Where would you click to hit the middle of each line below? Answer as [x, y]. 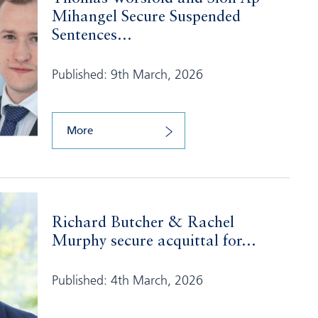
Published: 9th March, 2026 [127, 74]
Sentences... [92, 35]
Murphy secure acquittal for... [154, 241]
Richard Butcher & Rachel [143, 223]
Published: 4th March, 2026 [127, 280]
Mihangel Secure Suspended [146, 17]
